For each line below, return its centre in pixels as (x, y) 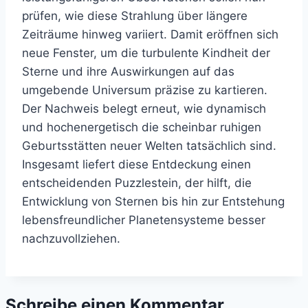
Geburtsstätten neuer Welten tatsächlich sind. (149, 146)
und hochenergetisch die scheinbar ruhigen (142, 128)
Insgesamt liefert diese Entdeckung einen (136, 165)
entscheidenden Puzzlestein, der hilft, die (137, 183)
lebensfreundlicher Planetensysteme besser (144, 220)
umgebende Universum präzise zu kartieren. (145, 90)
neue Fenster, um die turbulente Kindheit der (146, 53)
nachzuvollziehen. (71, 239)
